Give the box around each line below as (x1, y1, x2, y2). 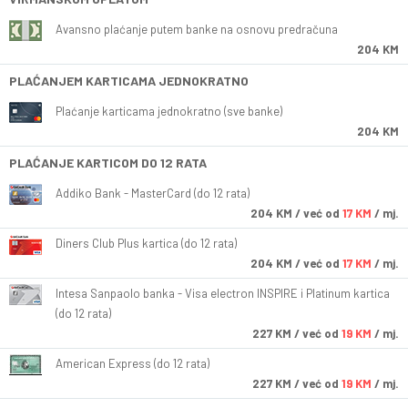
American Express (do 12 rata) (56, 356, 209, 372)
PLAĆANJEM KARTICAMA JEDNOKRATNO (9, 73, 249, 89)
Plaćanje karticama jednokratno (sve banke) (56, 104, 282, 119)
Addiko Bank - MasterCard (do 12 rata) (56, 186, 250, 201)
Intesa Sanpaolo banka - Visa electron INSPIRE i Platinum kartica (56, 286, 390, 301)
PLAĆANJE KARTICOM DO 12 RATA (9, 155, 207, 171)
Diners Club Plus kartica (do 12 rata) (56, 236, 237, 251)
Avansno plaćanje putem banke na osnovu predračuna (56, 22, 338, 37)
